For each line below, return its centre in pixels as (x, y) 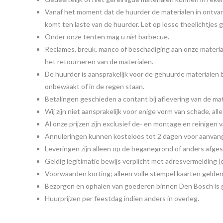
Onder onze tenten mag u (86, 36)
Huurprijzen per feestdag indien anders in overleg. (122, 198)
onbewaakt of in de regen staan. (95, 86)
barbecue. (153, 36)
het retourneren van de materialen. (99, 61)
